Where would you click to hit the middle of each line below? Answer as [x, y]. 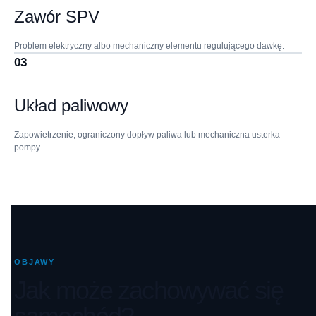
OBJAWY [35, 262]
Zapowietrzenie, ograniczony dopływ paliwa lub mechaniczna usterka [147, 135]
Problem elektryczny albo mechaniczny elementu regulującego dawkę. [149, 45]
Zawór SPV [57, 16]
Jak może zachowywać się [148, 291]
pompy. [28, 148]
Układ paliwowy [71, 105]
